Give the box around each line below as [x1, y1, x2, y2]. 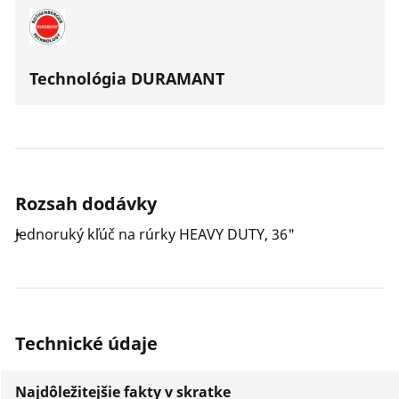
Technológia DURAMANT [29, 68, 224, 89]
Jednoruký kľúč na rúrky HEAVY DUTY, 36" [15, 224, 295, 244]
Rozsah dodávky [15, 191, 157, 216]
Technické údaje [15, 331, 158, 355]
